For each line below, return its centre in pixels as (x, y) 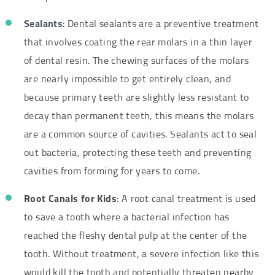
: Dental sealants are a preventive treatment (161, 24)
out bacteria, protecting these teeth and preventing (138, 153)
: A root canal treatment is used (186, 199)
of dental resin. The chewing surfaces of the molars (137, 61)
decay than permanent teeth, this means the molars (139, 116)
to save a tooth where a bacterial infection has (127, 218)
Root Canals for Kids (70, 199)
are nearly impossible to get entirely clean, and (128, 79)
